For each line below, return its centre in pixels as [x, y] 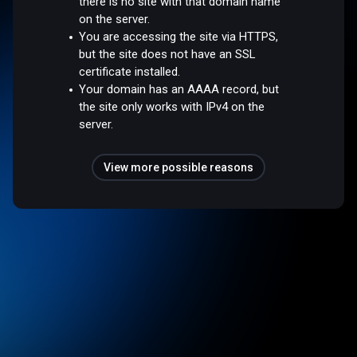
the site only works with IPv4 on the [172, 106]
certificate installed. [130, 71]
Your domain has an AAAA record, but [179, 89]
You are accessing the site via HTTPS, [179, 36]
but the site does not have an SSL [167, 54]
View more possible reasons [178, 167]
